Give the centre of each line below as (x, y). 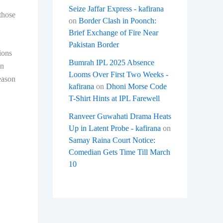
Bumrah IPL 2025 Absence (111, 63)
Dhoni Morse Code (136, 87)
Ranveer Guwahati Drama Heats (120, 116)
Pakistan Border (94, 45)
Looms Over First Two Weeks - (118, 75)
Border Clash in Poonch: (117, 21)
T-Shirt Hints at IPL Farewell (114, 99)
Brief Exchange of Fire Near (113, 33)
